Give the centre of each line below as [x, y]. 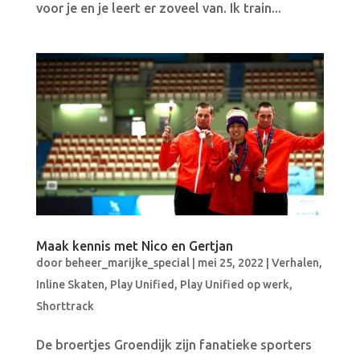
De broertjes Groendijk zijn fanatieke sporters [174, 344]
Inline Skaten [70, 284]
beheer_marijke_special [127, 262]
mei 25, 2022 [230, 262]
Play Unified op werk [234, 284]
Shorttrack [65, 306]
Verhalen [295, 262]
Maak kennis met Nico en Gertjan [134, 245]
